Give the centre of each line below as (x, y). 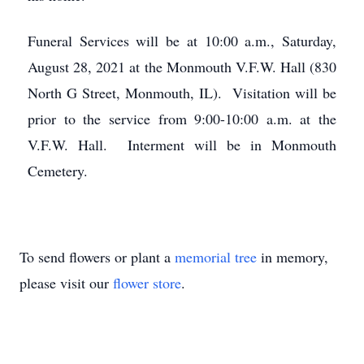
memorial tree (216, 257)
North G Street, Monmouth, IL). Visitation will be (182, 93)
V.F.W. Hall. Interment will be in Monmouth (182, 145)
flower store (147, 283)
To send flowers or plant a (97, 257)
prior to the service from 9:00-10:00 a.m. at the (182, 119)
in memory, (292, 257)
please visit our (66, 283)
